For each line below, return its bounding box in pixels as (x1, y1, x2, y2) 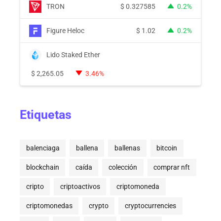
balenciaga (26, 144, 60, 152)
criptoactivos (60, 183, 100, 191)
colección (108, 163, 137, 172)
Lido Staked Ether (46, 50, 100, 59)
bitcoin (156, 144, 178, 152)
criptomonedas (26, 202, 73, 210)
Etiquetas (20, 108, 72, 122)
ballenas (114, 144, 140, 152)
